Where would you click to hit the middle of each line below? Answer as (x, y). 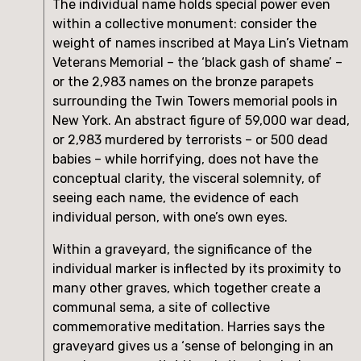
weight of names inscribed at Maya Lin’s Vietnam (201, 43)
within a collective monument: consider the (185, 23)
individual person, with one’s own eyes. (170, 217)
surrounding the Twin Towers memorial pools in (195, 101)
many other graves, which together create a (187, 288)
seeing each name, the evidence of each (176, 197)
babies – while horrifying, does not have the (185, 159)
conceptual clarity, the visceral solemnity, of (187, 178)
